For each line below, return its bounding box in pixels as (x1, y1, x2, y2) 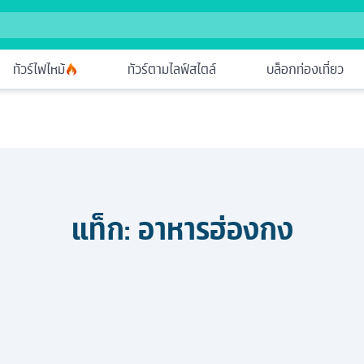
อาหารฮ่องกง (137, 205, 293, 253)
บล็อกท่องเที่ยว (266, 58, 344, 80)
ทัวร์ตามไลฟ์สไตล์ (128, 58, 217, 80)
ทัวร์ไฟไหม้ (13, 58, 66, 80)
